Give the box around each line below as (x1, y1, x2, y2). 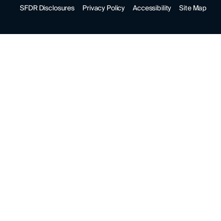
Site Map (179, 2, 207, 15)
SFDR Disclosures (20, 2, 75, 15)
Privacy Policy (82, 2, 125, 15)
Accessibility (133, 2, 172, 15)
